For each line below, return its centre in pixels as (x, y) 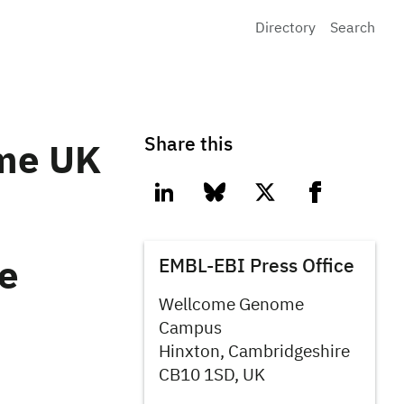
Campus (190, 329)
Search (353, 28)
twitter (276, 201)
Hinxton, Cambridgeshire (254, 352)
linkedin (179, 201)
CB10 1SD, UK (212, 376)
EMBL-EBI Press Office (257, 267)
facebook (335, 201)
